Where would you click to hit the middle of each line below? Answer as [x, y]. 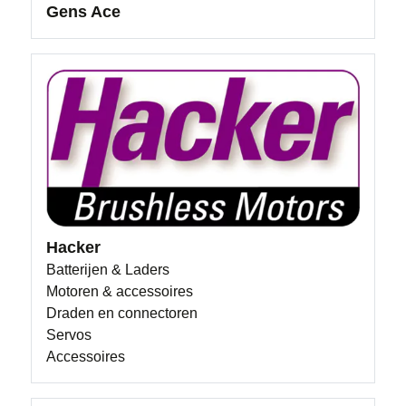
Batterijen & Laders [108, 270]
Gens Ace [84, 11]
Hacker [74, 247]
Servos [69, 335]
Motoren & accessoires [120, 291]
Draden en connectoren [122, 313]
